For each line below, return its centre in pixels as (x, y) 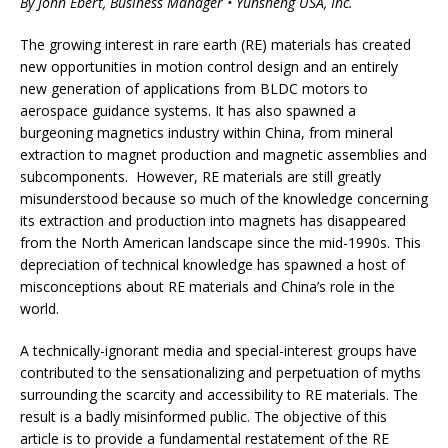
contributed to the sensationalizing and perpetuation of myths (220, 372)
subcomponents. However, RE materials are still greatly (200, 176)
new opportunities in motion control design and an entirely (209, 66)
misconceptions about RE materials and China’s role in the (207, 286)
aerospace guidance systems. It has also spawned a (188, 110)
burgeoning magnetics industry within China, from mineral (206, 132)
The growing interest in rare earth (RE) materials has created (215, 44)
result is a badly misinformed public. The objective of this (203, 416)
